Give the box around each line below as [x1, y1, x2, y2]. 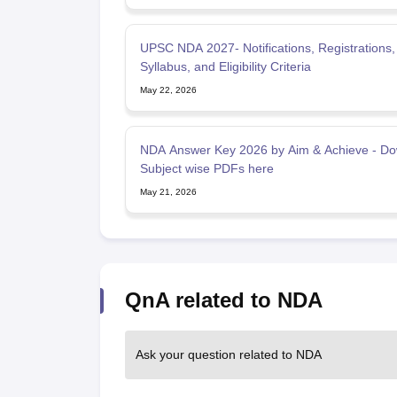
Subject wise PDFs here [139, 160, 274, 175]
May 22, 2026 [139, 84, 197, 95]
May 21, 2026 [139, 186, 197, 197]
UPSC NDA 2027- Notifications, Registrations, [139, 40, 395, 55]
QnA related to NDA [124, 287, 323, 312]
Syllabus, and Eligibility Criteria [139, 58, 311, 74]
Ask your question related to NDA [135, 346, 322, 362]
